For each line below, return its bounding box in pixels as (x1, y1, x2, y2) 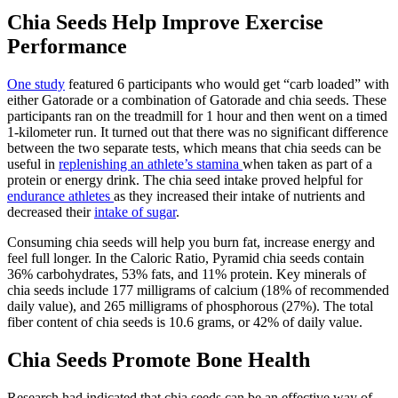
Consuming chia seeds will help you (7, 234, 213, 250)
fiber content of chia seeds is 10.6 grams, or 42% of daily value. (7, 314, 362, 330)
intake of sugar (94, 203, 176, 219)
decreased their (7, 203, 94, 219)
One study (7, 76, 65, 92)
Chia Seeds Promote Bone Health (7, 347, 310, 371)
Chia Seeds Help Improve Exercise (7, 10, 323, 34)
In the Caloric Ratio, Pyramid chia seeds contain (95, 250, 364, 266)
